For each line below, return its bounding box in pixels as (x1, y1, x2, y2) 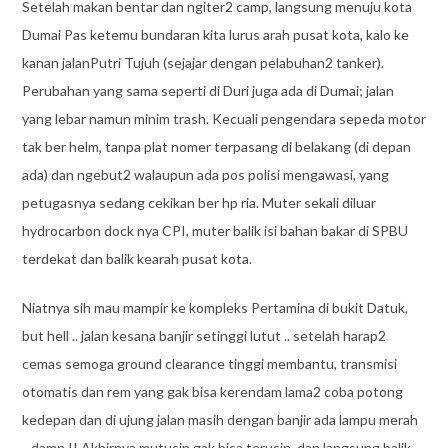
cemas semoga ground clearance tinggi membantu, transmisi (21, 355, 397, 373)
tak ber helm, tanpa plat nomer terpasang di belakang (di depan (21, 138, 411, 156)
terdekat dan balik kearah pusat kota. (21, 250, 252, 268)
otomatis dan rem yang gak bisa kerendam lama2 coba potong (21, 383, 403, 401)
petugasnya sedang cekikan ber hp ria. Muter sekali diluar (21, 194, 376, 212)
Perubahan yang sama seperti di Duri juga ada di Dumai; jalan (21, 82, 394, 100)
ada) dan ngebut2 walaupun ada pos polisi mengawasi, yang (21, 166, 389, 184)
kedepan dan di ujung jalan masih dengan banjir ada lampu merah (21, 411, 418, 429)
